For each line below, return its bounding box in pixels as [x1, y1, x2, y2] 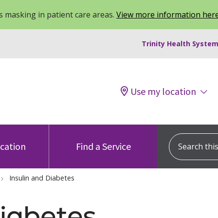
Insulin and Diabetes [9, 173, 74, 182]
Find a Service [75, 140, 131, 152]
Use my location [130, 85, 196, 97]
